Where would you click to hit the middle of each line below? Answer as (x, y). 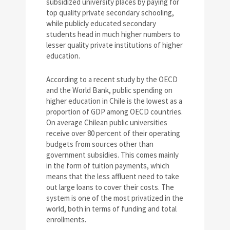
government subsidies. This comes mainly (112, 155)
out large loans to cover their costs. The (110, 187)
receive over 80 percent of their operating (113, 133)
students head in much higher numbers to (113, 34)
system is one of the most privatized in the (115, 198)
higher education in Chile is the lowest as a (114, 101)
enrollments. (66, 220)
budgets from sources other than (100, 144)
